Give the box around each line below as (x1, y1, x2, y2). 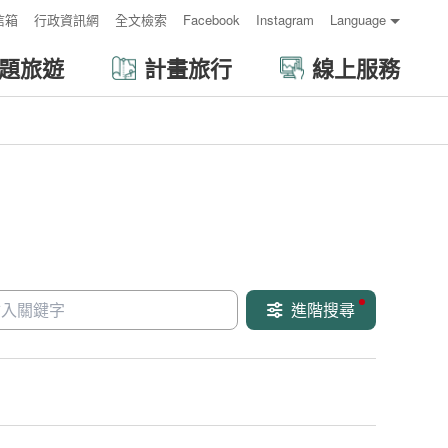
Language (330, 10, 386, 29)
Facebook (183, 10, 240, 29)
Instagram (256, 10, 314, 29)
